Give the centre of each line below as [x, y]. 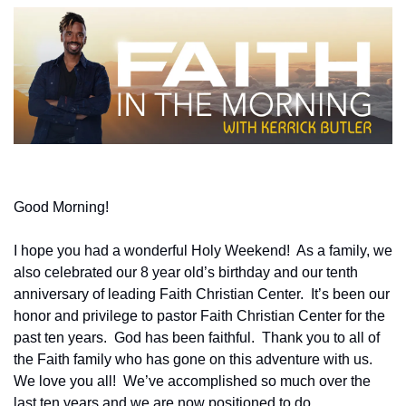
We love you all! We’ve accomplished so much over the [192, 381]
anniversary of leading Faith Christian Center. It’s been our [202, 294]
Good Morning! [61, 207]
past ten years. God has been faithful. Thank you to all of [197, 337]
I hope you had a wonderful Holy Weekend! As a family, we [203, 250]
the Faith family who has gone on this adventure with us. [193, 359]
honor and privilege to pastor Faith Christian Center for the [199, 315]
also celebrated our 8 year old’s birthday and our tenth [186, 272]
